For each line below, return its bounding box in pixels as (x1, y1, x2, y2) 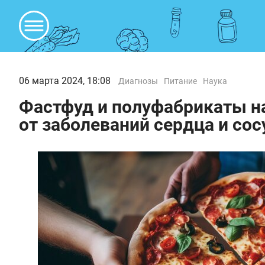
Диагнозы (118, 76, 158, 86)
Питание (164, 76, 197, 86)
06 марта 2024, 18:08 (19, 75, 111, 86)
